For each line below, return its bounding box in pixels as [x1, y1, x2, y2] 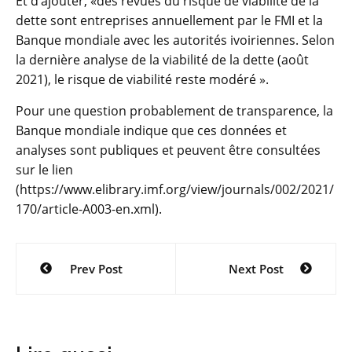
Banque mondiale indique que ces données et [16, 121, 287, 139]
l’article [15, 294, 92, 323]
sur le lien [16, 160, 73, 178]
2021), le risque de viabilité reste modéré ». [16, 70, 269, 88]
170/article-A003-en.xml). [16, 200, 162, 218]
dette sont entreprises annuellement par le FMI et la [16, 11, 323, 29]
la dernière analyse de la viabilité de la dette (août [16, 50, 309, 68]
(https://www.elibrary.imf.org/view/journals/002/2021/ [16, 180, 334, 198]
